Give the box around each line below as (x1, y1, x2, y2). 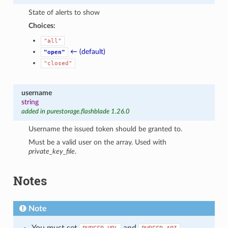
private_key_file (28, 147, 75, 155)
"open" (44, 48, 66, 55)
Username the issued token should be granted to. (28, 125, 183, 133)
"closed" (44, 60, 73, 67)
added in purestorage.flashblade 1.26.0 (21, 108, 130, 115)
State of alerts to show (28, 8, 100, 16)
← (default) (70, 47, 106, 55)
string (21, 98, 39, 106)
